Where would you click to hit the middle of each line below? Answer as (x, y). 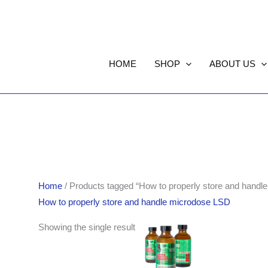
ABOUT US (232, 64)
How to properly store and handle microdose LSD (135, 202)
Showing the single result (87, 227)
